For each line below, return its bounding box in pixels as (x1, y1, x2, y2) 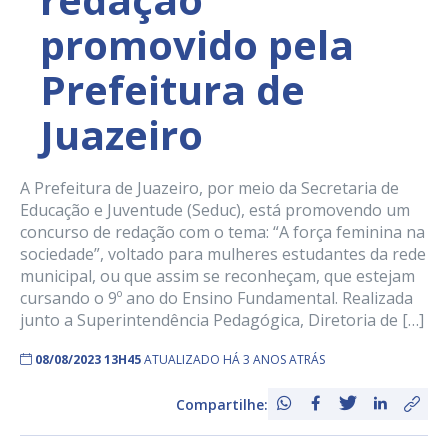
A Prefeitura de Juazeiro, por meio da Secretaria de (20, 177, 399, 200)
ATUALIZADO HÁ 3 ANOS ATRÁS (144, 351, 325, 369)
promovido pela (40, 17, 354, 73)
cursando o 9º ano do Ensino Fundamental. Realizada (20, 287, 413, 310)
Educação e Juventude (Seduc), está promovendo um (20, 199, 410, 222)
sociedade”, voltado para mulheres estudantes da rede (20, 243, 426, 266)
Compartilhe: (176, 394, 268, 414)
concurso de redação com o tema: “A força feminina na (20, 221, 425, 244)
